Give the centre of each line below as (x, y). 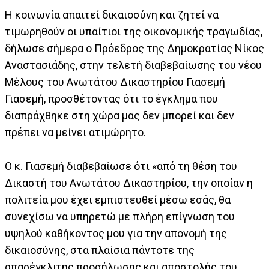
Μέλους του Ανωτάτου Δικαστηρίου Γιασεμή (115, 82)
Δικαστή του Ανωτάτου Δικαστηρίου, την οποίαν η (129, 183)
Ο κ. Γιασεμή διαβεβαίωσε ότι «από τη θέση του (121, 166)
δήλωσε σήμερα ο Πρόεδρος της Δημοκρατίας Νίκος (134, 49)
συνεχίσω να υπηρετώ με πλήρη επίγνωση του (120, 217)
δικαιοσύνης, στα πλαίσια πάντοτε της (100, 250)
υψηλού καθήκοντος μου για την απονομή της (116, 234)
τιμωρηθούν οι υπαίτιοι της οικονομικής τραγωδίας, (134, 32)
